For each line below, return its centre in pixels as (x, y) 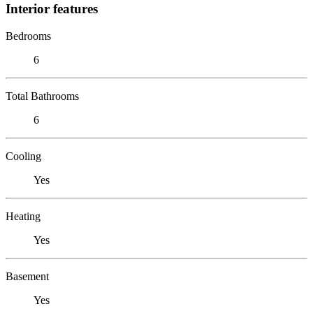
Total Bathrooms (42, 96)
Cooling (23, 156)
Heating (23, 216)
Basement (27, 276)
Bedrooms (28, 36)
